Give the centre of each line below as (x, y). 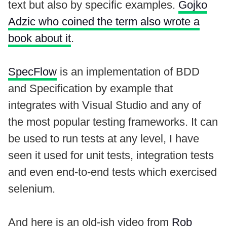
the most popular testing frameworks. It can (113, 122)
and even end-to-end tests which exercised (112, 172)
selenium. (32, 188)
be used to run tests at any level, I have (104, 138)
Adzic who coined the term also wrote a (104, 21)
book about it (40, 38)
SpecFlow (32, 71)
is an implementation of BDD (128, 71)
